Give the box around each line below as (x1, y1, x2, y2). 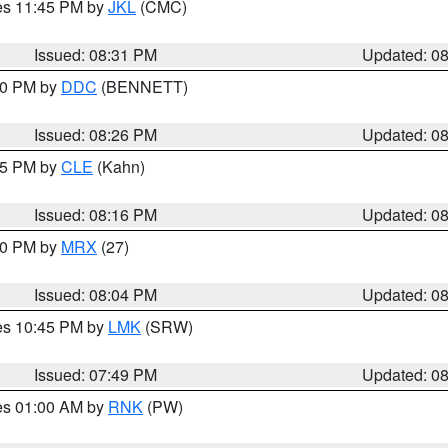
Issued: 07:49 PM (34, 363, 158, 386)
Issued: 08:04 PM (34, 283, 158, 306)
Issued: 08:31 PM (34, 43, 158, 66)
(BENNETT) (97, 75, 188, 98)
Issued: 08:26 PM (34, 123, 158, 146)
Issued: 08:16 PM (34, 203, 158, 226)
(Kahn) (93, 155, 145, 178)
